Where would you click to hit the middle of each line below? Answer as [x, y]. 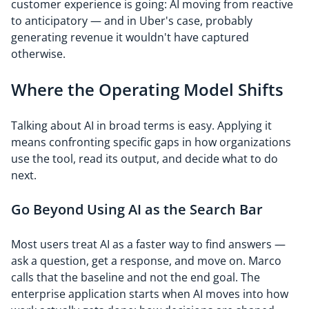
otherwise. [38, 54]
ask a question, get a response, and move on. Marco [146, 261]
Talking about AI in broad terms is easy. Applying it [141, 126]
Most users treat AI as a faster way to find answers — [148, 244]
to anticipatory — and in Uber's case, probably [132, 21]
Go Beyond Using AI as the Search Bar [137, 209]
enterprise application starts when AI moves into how [150, 294]
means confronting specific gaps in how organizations [151, 142]
